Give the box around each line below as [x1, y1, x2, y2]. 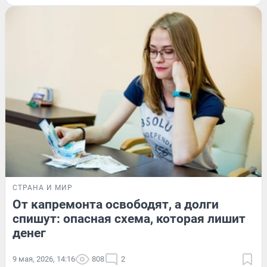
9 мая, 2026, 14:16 [13, 254, 75, 264]
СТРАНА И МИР [13, 184, 73, 193]
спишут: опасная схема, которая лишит [13, 212, 246, 226]
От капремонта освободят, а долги [13, 197, 219, 212]
